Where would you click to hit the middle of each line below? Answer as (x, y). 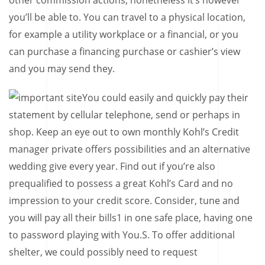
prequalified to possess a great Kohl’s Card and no (121, 183)
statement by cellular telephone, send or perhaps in (125, 115)
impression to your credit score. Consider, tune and (124, 201)
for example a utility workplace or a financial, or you (124, 34)
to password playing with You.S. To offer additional (122, 235)
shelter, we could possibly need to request (103, 252)
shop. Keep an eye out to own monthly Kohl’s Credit (124, 132)
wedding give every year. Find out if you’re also (112, 166)
